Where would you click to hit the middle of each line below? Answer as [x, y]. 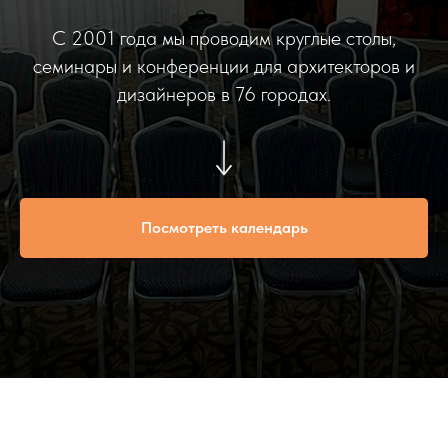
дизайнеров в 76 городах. [224, 94]
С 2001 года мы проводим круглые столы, [224, 38]
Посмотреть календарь [224, 227]
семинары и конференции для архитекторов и [224, 66]
